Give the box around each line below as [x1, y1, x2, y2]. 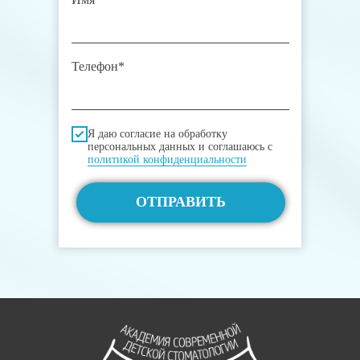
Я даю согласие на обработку [88, 127, 227, 140]
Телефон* [72, 59, 125, 74]
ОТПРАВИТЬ [135, 194, 226, 211]
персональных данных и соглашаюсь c [88, 140, 272, 153]
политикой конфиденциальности [88, 153, 247, 166]
